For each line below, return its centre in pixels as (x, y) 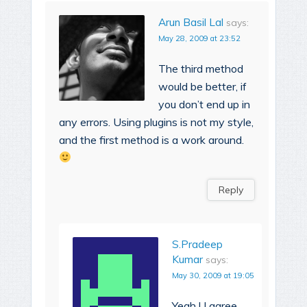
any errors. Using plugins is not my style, (156, 122)
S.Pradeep (197, 244)
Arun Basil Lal (191, 22)
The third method (201, 68)
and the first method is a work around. (151, 139)
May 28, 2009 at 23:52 (199, 38)
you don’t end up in (204, 104)
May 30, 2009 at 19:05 (213, 275)
